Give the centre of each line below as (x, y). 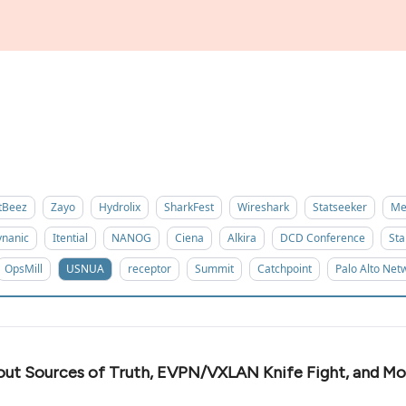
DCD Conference (323, 238)
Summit (214, 269)
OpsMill (24, 269)
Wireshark (263, 207)
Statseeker (340, 207)
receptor (150, 269)
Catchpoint (285, 269)
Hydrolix (120, 207)
